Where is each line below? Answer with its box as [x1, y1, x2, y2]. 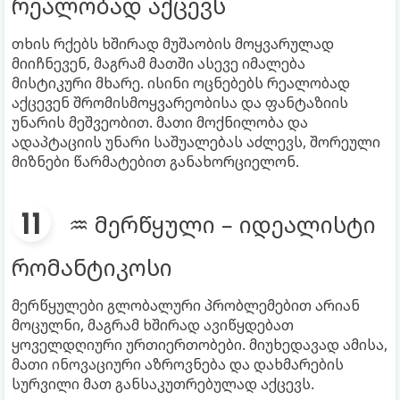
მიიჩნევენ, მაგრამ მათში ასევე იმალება [12, 53, 305, 73]
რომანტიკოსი [12, 251, 172, 282]
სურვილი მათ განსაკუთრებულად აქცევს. [12, 373, 314, 394]
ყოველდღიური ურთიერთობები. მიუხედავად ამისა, [12, 334, 387, 354]
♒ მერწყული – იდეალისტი [69, 208, 376, 239]
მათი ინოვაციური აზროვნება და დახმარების [12, 354, 344, 374]
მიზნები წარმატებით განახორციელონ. [12, 151, 299, 171]
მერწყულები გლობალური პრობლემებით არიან [12, 295, 360, 315]
